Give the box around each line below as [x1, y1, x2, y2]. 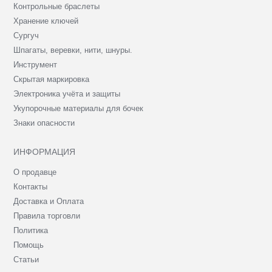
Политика [13, 225, 49, 235]
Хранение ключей [13, 16, 79, 25]
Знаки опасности [13, 118, 75, 127]
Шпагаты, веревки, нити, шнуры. [13, 45, 133, 55]
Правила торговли [13, 211, 81, 220]
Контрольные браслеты [13, 1, 100, 11]
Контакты [13, 182, 48, 191]
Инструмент [13, 59, 58, 69]
